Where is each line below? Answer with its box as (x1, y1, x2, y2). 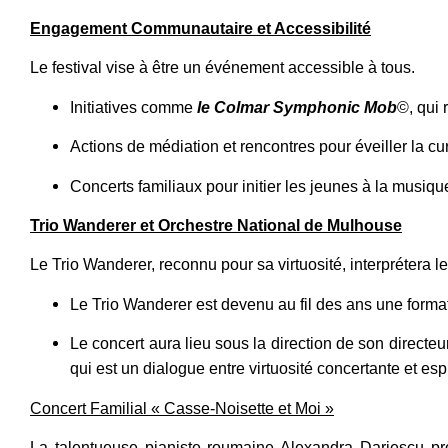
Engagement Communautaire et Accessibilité (30, 20, 371, 38)
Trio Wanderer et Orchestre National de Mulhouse (30, 217, 402, 234)
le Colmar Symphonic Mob (197, 98, 397, 116)
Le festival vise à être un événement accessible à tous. (30, 59, 415, 77)
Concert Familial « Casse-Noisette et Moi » (30, 399, 334, 417)
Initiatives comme (70, 98, 197, 116)
